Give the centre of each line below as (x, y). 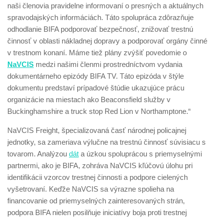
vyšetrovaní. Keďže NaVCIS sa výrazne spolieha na (91, 189)
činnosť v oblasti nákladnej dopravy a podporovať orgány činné (107, 41)
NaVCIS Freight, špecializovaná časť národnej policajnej (97, 130)
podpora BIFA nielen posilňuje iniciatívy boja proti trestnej (97, 212)
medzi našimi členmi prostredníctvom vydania (108, 64)
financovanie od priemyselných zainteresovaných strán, (96, 201)
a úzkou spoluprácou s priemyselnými (140, 154)
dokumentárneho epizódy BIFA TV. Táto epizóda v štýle (96, 76)
